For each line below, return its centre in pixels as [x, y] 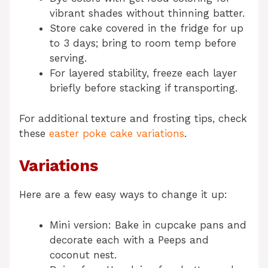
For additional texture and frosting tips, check [133, 118]
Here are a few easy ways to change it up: [123, 195]
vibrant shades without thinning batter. [147, 13]
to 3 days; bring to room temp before [143, 43]
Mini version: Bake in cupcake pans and [148, 225]
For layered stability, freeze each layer [143, 73]
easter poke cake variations [117, 133]
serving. [68, 58]
